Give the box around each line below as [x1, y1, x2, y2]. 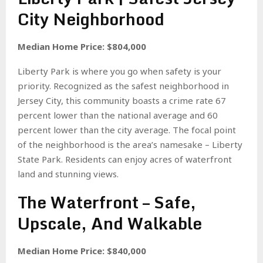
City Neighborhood [18, 5, 164, 32]
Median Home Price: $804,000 [18, 40, 146, 52]
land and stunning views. [18, 167, 119, 180]
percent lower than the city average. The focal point [18, 123, 236, 136]
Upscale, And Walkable [18, 209, 202, 237]
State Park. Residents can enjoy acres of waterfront [18, 153, 232, 165]
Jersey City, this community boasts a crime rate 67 [18, 94, 226, 106]
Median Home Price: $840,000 [18, 244, 146, 257]
